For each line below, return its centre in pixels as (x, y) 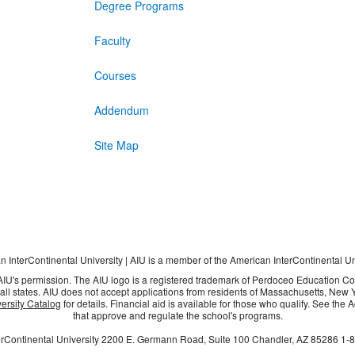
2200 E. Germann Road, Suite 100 (176, 339)
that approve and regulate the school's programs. (177, 315)
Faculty (112, 41)
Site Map (116, 145)
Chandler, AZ (281, 339)
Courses (115, 76)
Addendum (121, 111)
